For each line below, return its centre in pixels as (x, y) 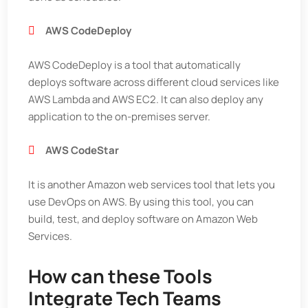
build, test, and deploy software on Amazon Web (143, 219)
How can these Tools (121, 276)
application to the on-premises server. (120, 117)
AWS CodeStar (82, 150)
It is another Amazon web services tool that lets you (152, 185)
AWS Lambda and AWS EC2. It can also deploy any (146, 99)
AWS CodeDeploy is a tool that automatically (135, 65)
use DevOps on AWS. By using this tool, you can (141, 202)
